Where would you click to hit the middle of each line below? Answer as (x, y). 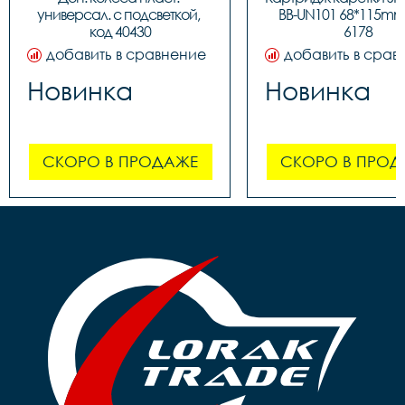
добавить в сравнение (126, 54)
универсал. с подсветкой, (118, 14)
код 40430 (120, 31)
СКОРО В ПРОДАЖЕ (120, 161)
